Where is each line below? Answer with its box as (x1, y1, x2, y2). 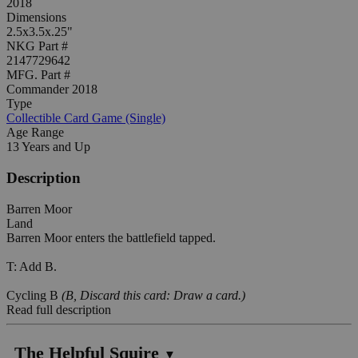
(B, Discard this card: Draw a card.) (62, 288, 245, 302)
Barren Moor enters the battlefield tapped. (6, 230, 216, 245)
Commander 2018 (6, 82, 97, 97)
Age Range (6, 125, 64, 140)
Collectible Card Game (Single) (6, 111, 165, 125)
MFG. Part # (6, 68, 70, 82)
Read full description (6, 302, 111, 316)
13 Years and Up (6, 140, 90, 154)
